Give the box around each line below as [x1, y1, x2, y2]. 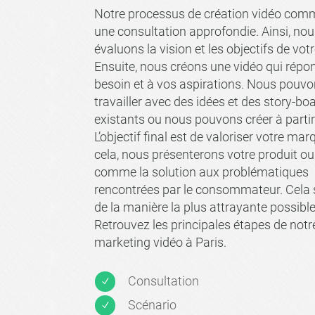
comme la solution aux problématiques [94, 164, 309, 179]
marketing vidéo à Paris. [94, 234, 227, 250]
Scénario [127, 297, 176, 313]
